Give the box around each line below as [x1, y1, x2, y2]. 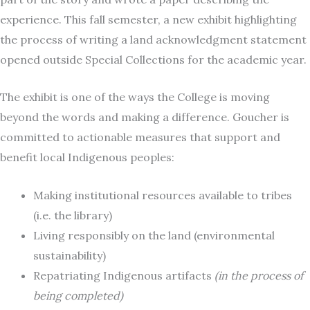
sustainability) [33, 248, 106, 263]
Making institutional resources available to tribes [33, 188, 292, 203]
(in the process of [215, 268, 303, 283]
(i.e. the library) [33, 208, 112, 223]
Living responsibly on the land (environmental [33, 228, 275, 243]
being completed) [33, 289, 123, 303]
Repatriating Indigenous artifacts [33, 268, 215, 283]
